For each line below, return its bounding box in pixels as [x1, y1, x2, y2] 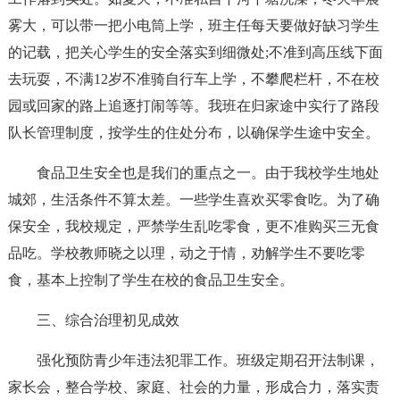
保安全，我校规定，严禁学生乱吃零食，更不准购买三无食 [7, 219, 379, 234]
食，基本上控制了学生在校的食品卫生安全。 [7, 272, 294, 287]
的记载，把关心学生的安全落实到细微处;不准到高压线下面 [7, 45, 383, 60]
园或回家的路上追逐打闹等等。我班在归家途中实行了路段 [7, 98, 379, 113]
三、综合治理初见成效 [36, 312, 179, 328]
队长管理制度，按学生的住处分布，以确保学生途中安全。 [7, 125, 379, 140]
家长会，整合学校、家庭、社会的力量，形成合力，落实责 [7, 379, 379, 395]
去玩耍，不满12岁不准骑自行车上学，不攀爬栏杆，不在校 [7, 71, 379, 87]
